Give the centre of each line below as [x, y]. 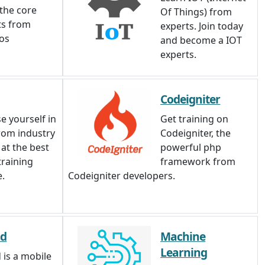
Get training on [194, 119]
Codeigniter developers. [122, 176]
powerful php [191, 147]
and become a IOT [201, 40]
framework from [198, 161]
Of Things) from [196, 12]
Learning [184, 252]
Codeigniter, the [195, 133]
